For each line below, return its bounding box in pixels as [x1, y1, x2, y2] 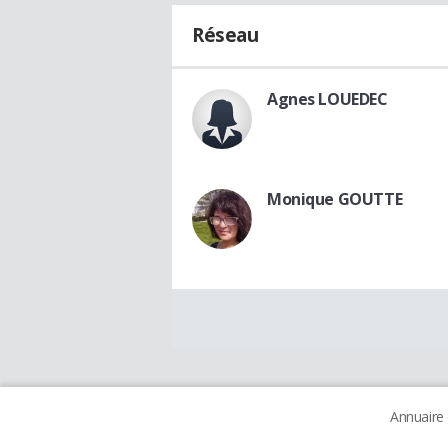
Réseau [192, 21, 259, 48]
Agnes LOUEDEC [267, 87, 388, 110]
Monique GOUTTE [267, 187, 403, 210]
